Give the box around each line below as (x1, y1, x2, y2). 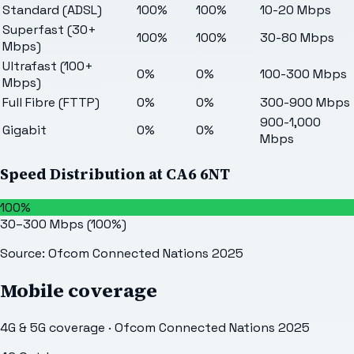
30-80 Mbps (260, 29, 334, 47)
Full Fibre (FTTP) (2, 94, 100, 111)
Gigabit (2, 122, 47, 139)
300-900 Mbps (260, 94, 350, 111)
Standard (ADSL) (2, 2, 102, 19)
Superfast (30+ (2, 21, 96, 39)
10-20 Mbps (260, 2, 331, 19)
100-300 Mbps (260, 66, 347, 83)
